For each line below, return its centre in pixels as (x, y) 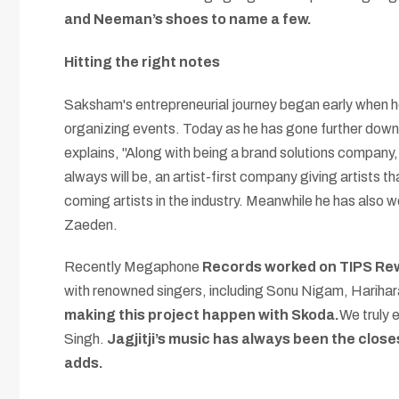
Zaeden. (92, 224)
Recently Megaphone (133, 267)
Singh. (85, 339)
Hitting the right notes (142, 61)
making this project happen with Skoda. (202, 315)
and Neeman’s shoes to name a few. (188, 20)
